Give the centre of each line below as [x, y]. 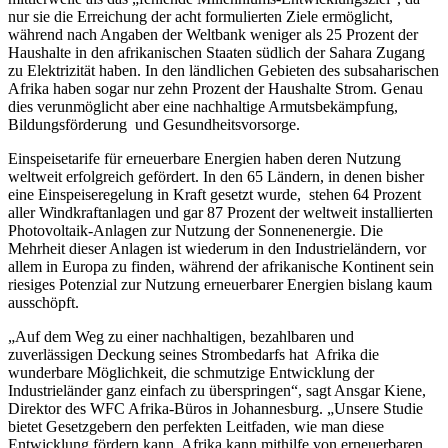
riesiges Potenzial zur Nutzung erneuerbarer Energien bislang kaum [220, 284]
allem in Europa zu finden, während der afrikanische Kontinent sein [221, 266]
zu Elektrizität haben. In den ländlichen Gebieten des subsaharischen [223, 70]
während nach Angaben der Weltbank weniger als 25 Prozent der [213, 34]
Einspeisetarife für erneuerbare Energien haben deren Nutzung [204, 158]
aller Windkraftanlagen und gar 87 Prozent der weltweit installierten [220, 212]
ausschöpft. [43, 302]
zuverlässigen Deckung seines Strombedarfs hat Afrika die [193, 354]
